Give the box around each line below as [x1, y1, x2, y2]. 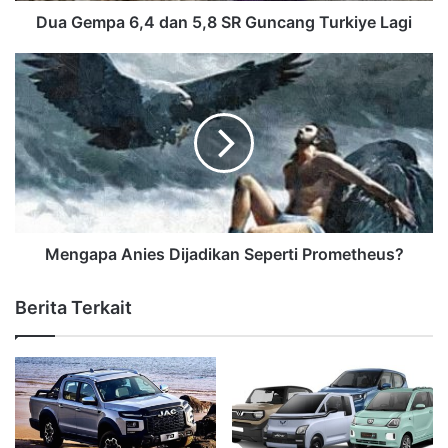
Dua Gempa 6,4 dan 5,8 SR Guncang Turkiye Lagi [36, 12, 412, 33]
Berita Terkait [15, 297, 132, 319]
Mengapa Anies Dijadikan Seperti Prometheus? [44, 244, 404, 265]
